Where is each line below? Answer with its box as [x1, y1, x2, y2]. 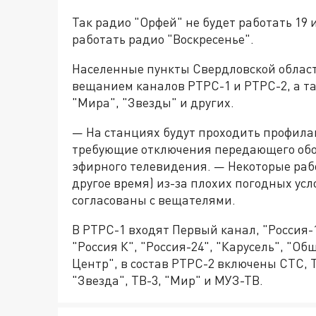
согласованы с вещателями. [72, 192, 236, 208]
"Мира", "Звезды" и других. [72, 95, 234, 111]
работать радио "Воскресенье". [72, 31, 254, 47]
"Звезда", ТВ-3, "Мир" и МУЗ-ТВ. [72, 272, 263, 288]
